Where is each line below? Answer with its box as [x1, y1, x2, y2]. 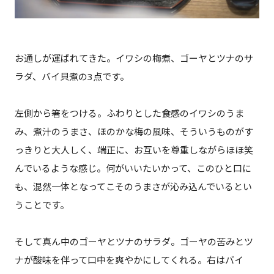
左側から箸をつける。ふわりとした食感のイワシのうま [14, 106, 244, 119]
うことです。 [14, 198, 69, 211]
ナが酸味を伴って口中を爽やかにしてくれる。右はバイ [14, 253, 243, 266]
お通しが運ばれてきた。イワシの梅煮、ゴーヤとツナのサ [14, 51, 253, 64]
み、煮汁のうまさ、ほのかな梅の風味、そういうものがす [14, 125, 253, 138]
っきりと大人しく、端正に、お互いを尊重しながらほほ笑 [14, 143, 253, 156]
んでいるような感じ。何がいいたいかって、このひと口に [14, 161, 251, 174]
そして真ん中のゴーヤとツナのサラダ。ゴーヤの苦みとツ [14, 235, 253, 248]
